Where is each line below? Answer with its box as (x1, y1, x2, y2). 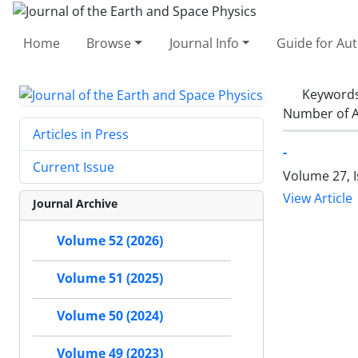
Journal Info (169, 34, 239, 52)
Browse (86, 34, 132, 52)
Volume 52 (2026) (57, 232, 163, 250)
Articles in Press (33, 125, 129, 144)
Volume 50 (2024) (57, 307, 163, 325)
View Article (283, 189, 352, 207)
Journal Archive (33, 196, 117, 212)
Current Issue (33, 158, 114, 177)
